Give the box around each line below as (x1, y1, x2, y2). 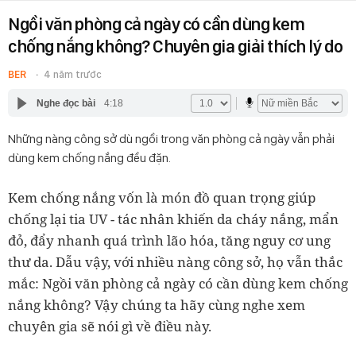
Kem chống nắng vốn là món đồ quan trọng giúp (8, 188, 315, 207)
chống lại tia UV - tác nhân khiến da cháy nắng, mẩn (8, 210, 339, 228)
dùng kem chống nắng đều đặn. (8, 150, 171, 165)
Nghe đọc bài (36, 97, 95, 109)
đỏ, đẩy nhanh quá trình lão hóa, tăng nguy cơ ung (8, 231, 331, 250)
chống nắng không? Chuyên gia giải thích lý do (8, 36, 343, 56)
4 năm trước (44, 68, 102, 80)
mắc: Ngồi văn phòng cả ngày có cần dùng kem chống (8, 274, 348, 292)
